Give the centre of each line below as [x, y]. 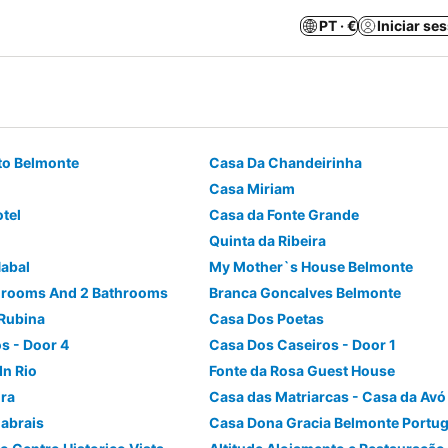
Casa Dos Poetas [266, 318]
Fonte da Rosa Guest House [301, 370]
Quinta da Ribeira [267, 240]
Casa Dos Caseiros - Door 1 [302, 344]
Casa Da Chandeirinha [285, 162]
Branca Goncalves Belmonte [304, 292]
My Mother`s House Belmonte [310, 266]
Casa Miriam [251, 188]
